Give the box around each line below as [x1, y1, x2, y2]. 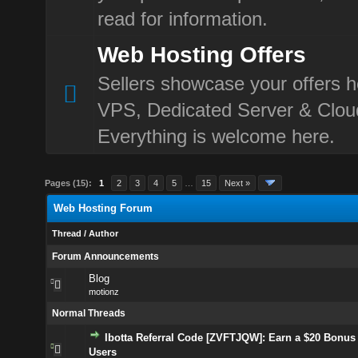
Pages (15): [45, 178, 93, 188]
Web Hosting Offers [97, 42, 306, 67]
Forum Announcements [51, 251, 159, 262]
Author [88, 229, 118, 238]
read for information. [97, 8, 268, 30]
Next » [225, 178, 251, 188]
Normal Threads [51, 308, 125, 319]
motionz [88, 287, 119, 296]
